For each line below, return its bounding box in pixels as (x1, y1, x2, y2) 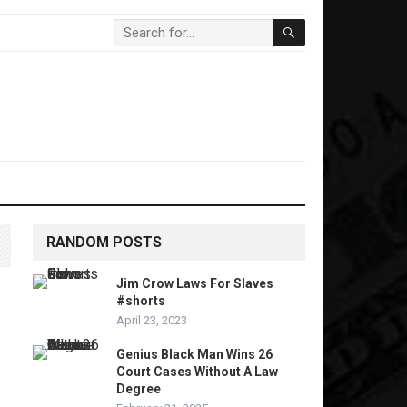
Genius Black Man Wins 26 (116, 347, 273, 362)
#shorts (116, 293, 165, 308)
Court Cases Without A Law (116, 364, 278, 379)
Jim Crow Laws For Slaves (116, 276, 273, 291)
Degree (116, 382, 161, 396)
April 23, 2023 (116, 313, 187, 327)
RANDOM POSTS (46, 233, 162, 251)
